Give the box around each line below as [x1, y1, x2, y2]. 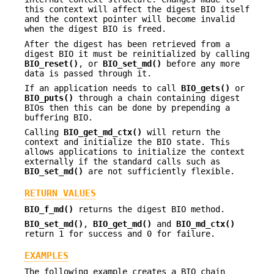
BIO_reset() [24, 58, 78, 68]
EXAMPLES [24, 250, 68, 261]
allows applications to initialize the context [24, 147, 245, 157]
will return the [142, 127, 220, 138]
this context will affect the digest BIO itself [24, 4, 250, 15]
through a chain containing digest [73, 92, 240, 103]
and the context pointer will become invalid [24, 14, 235, 24]
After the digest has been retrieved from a [24, 39, 230, 49]
